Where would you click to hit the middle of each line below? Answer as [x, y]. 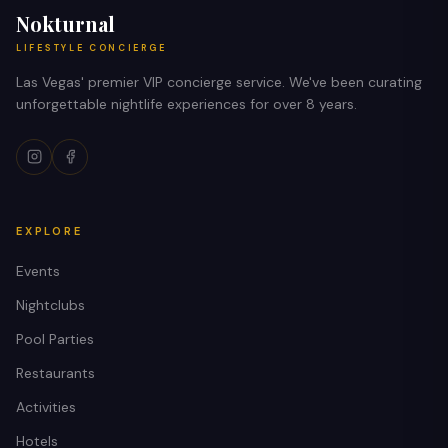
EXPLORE [49, 230]
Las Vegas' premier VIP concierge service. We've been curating [219, 81]
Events [38, 270]
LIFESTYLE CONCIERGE [91, 47]
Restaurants [55, 372]
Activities [46, 406]
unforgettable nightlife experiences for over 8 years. [186, 103]
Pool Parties [55, 338]
